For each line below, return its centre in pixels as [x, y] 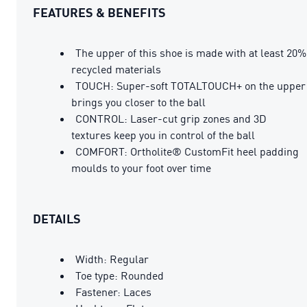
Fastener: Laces [113, 292]
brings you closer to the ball [138, 102]
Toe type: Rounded [120, 275]
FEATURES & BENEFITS [99, 12]
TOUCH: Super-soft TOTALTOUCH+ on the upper [191, 85]
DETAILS [57, 218]
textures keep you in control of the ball [163, 135]
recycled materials [116, 69]
